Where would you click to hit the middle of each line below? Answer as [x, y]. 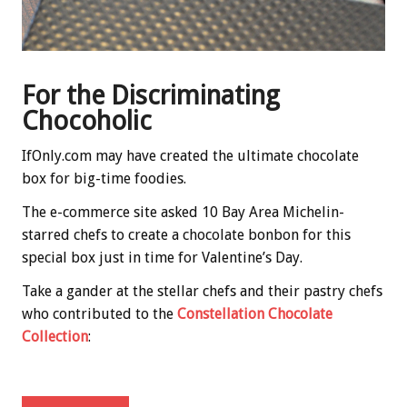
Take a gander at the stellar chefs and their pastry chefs [202, 291]
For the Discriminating [151, 95]
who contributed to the [99, 313]
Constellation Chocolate [255, 313]
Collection [55, 336]
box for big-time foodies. [104, 178]
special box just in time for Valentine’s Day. [162, 257]
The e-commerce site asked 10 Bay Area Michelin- [183, 212]
